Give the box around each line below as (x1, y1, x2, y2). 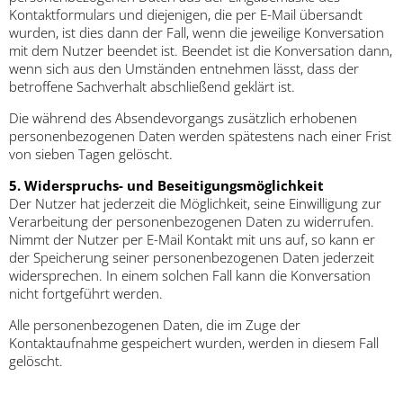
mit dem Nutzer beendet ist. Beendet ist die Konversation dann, (9, 41, 392, 60)
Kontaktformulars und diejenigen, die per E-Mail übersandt (9, 5, 363, 24)
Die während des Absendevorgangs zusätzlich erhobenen (9, 109, 357, 128)
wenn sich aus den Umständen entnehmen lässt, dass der (9, 59, 359, 78)
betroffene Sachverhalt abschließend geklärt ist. (9, 77, 295, 96)
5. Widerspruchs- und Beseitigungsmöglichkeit (9, 176, 324, 195)
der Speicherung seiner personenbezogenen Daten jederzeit (9, 248, 374, 267)
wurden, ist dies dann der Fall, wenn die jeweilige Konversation (9, 23, 384, 42)
